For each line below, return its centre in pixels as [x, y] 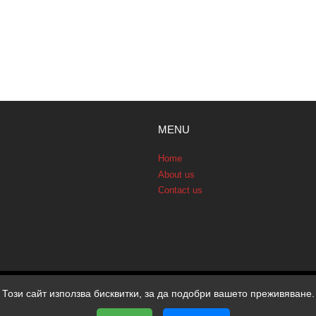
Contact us [180, 190]
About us [176, 174]
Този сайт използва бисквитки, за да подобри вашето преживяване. [158, 293]
